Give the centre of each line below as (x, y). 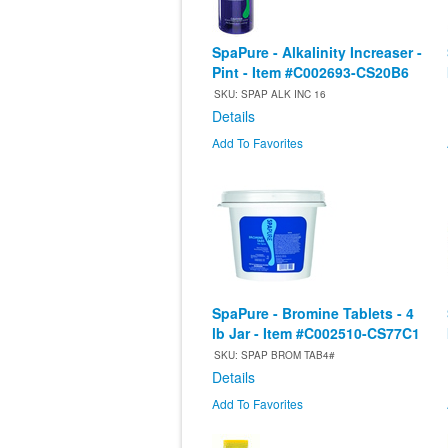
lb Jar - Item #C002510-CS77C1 (316, 333)
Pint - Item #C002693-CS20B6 (310, 72)
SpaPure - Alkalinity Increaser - (317, 52)
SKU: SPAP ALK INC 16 (270, 94)
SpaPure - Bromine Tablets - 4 (313, 313)
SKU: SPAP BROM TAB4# (274, 355)
